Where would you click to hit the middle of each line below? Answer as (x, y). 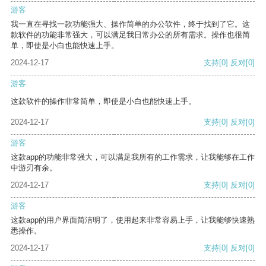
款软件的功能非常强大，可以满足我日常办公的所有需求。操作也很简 (130, 35)
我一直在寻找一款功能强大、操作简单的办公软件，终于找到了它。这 (130, 24)
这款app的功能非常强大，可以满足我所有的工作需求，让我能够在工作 (133, 157)
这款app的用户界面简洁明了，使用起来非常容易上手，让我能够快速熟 (133, 220)
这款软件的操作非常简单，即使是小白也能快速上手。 (103, 102)
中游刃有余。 (34, 168)
